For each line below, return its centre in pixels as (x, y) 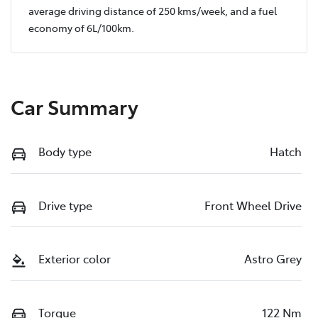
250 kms (177, 11)
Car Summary (75, 106)
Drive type (65, 205)
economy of (57, 28)
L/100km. (113, 28)
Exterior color (75, 259)
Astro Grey (273, 259)
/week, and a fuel (237, 11)
